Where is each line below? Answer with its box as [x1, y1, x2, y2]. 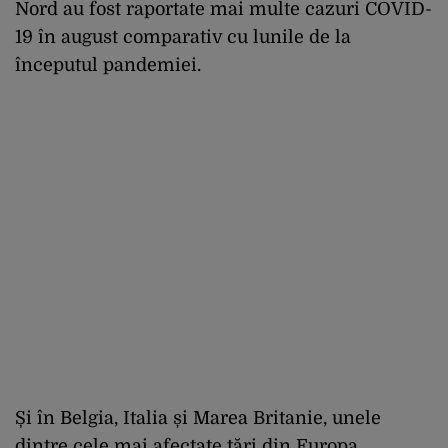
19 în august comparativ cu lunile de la [15, 26, 351, 47]
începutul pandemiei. [15, 54, 201, 75]
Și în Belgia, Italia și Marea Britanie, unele [15, 407, 381, 428]
